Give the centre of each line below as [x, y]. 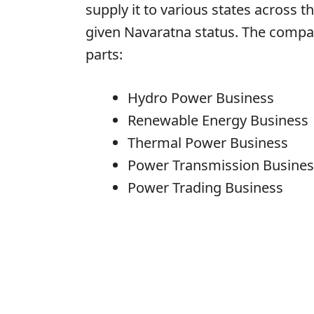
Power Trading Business [205, 188]
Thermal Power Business [208, 143]
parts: [104, 55]
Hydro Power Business [201, 98]
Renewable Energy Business [218, 121]
